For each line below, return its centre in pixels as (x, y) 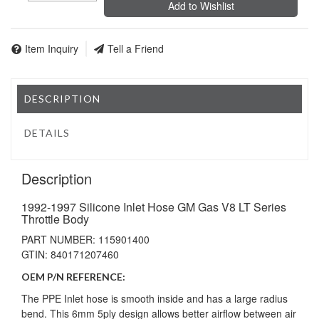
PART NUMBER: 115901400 (85, 239)
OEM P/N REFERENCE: (73, 276)
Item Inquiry (52, 48)
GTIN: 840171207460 (70, 254)
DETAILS (47, 133)
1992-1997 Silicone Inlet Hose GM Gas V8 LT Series (154, 206)
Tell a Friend (136, 48)
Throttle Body (55, 219)
